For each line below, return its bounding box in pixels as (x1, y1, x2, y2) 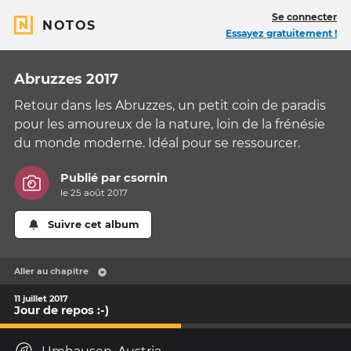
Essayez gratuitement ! (226, 27, 337, 39)
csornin (124, 171, 168, 186)
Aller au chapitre (14, 266, 89, 277)
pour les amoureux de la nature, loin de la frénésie (14, 117, 325, 132)
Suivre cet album (48, 219, 139, 231)
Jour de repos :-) (14, 302, 109, 317)
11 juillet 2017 (14, 292, 68, 304)
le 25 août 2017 (60, 187, 128, 199)
